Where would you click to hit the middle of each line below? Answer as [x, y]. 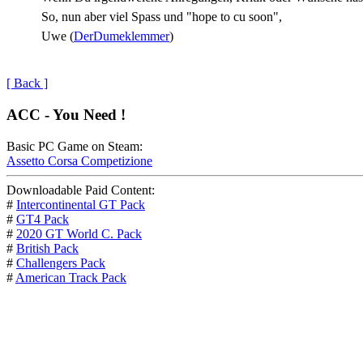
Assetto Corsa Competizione [79, 160]
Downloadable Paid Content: [81, 190]
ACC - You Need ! [66, 114]
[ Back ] [27, 83]
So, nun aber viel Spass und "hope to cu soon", [162, 16]
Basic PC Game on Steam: [75, 146]
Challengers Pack [61, 263]
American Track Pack [71, 277]
